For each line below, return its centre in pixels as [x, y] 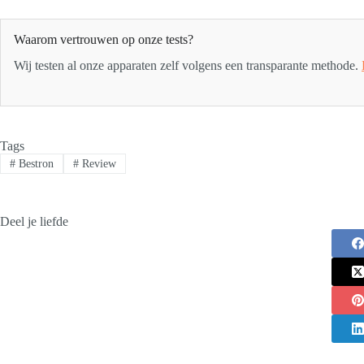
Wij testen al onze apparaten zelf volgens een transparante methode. [188, 66]
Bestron [34, 163]
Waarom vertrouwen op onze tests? [104, 39]
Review [97, 163]
